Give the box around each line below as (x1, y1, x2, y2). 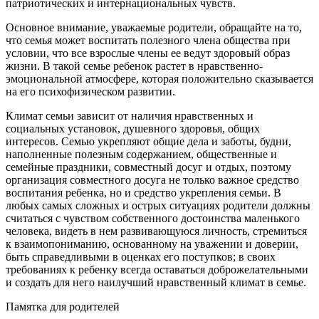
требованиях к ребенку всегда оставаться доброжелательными (6, 263, 308, 276)
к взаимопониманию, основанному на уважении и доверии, (6, 238, 298, 251)
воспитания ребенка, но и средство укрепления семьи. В (6, 187, 281, 199)
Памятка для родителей (6, 300, 120, 313)
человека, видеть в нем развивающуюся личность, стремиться (6, 225, 307, 238)
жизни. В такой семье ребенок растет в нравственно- (6, 60, 263, 73)
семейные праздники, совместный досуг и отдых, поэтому (6, 161, 291, 174)
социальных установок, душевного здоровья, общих (6, 122, 260, 135)
